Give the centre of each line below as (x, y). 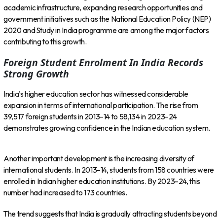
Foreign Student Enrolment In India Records (104, 63)
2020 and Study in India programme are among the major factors (106, 31)
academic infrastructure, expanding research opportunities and (103, 8)
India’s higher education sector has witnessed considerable (96, 94)
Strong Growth (37, 74)
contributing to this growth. (45, 42)
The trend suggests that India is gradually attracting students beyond (110, 214)
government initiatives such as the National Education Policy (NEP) (107, 19)
